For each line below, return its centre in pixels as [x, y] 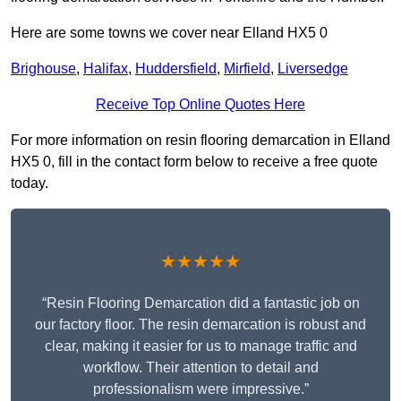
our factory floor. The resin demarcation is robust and [200, 325]
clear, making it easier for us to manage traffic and [200, 346]
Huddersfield [176, 69]
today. [30, 183]
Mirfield [247, 69]
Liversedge [313, 69]
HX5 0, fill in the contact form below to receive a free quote [194, 162]
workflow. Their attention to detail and [200, 368]
